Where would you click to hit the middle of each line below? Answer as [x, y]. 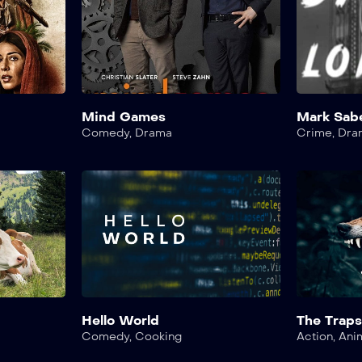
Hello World [120, 320]
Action [315, 336]
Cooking [158, 336]
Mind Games [123, 116]
